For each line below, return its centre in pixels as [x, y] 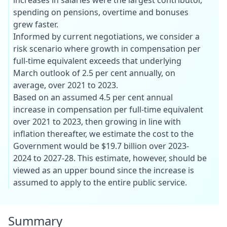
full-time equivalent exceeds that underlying [97, 61]
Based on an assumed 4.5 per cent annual [93, 97]
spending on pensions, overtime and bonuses [101, 12]
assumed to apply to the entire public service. [100, 182]
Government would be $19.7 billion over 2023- [101, 146]
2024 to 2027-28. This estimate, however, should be [110, 158]
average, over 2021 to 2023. [66, 85]
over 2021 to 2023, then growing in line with [97, 121]
